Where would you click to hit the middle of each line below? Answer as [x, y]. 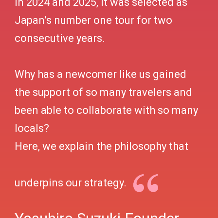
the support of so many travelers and [103, 92]
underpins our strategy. [71, 183]
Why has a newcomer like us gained [100, 74]
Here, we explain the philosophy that [101, 146]
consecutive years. [60, 38]
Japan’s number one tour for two [93, 20]
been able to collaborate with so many [106, 110]
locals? [32, 128]
